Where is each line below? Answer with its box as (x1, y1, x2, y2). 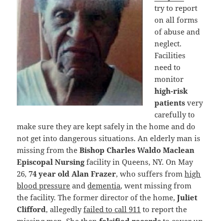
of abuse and (154, 26, 200, 37)
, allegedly (46, 204, 84, 214)
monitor (154, 74, 184, 84)
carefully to (154, 109, 195, 119)
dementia (87, 180, 121, 190)
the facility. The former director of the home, (17, 192, 178, 202)
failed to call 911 (83, 204, 141, 214)
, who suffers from (116, 168, 185, 179)
